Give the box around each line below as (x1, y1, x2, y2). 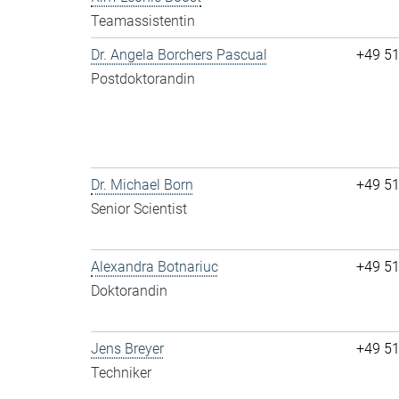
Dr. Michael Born (91, 176, 193, 193)
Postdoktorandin (91, 70, 195, 87)
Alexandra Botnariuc (91, 258, 218, 275)
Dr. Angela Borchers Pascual (91, 46, 267, 63)
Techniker (91, 364, 151, 381)
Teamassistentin (91, 12, 195, 29)
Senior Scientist (91, 200, 187, 217)
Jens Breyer (91, 340, 164, 357)
